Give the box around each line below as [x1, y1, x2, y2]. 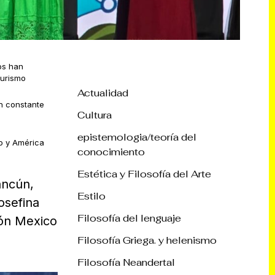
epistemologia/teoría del [77, 130, 196, 144]
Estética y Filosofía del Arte [77, 167, 211, 180]
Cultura [77, 108, 112, 122]
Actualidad [77, 86, 128, 99]
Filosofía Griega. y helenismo [77, 233, 217, 247]
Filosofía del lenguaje [77, 211, 181, 225]
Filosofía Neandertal [77, 255, 175, 269]
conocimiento [77, 145, 145, 158]
